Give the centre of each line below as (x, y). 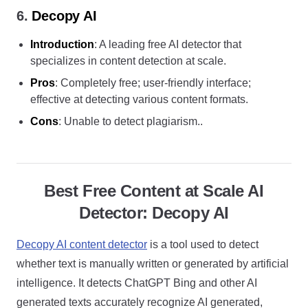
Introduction (62, 44)
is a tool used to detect (203, 244)
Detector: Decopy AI (154, 213)
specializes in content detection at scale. (128, 61)
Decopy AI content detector (82, 244)
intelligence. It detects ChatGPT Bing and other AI (137, 283)
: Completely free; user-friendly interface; (153, 83)
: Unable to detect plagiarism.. (131, 121)
